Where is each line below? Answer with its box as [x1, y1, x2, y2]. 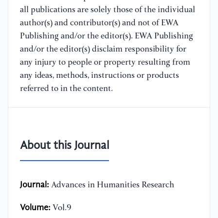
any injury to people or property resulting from [20, 58, 190, 67]
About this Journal [20, 140, 109, 152]
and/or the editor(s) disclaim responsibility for [20, 45, 186, 54]
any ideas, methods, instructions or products [20, 72, 179, 80]
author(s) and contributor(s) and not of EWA [20, 19, 179, 28]
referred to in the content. [20, 85, 113, 93]
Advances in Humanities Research [49, 181, 174, 190]
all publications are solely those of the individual [20, 6, 195, 15]
